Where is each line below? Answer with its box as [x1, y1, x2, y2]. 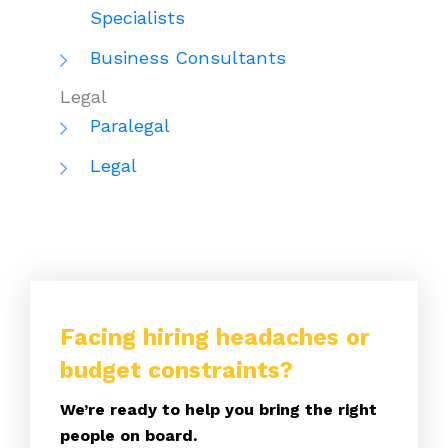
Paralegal [90, 114, 170, 136]
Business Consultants [90, 46, 286, 68]
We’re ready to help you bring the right [60, 399, 377, 419]
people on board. [60, 425, 197, 445]
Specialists [90, 6, 185, 28]
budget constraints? [60, 356, 293, 384]
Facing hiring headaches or [60, 323, 370, 351]
